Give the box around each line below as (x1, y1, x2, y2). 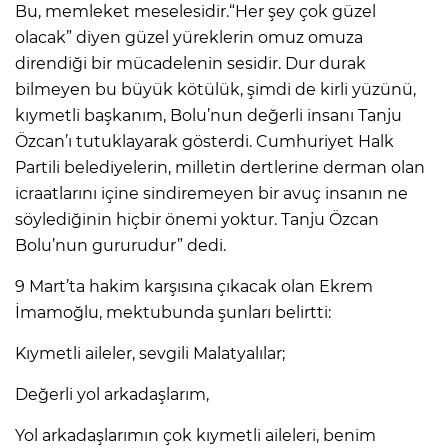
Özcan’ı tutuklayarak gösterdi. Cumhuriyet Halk (15, 131, 394, 151)
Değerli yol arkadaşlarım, (15, 384, 209, 404)
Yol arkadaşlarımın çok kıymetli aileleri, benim (15, 425, 376, 445)
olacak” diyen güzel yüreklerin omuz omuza (15, 27, 363, 47)
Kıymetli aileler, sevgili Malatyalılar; (15, 343, 285, 363)
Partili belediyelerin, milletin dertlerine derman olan (15, 157, 425, 177)
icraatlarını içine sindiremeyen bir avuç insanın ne (15, 183, 408, 203)
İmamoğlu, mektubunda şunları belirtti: (15, 302, 331, 322)
